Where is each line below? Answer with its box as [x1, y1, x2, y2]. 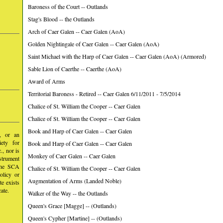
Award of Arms [28, 77, 65, 85]
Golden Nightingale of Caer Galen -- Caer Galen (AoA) [28, 40, 159, 48]
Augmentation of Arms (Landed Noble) [28, 177, 121, 185]
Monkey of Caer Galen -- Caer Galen [28, 152, 115, 160]
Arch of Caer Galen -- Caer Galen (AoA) [28, 27, 125, 35]
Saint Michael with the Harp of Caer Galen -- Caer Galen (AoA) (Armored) [28, 52, 206, 60]
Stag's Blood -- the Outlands [28, 15, 95, 23]
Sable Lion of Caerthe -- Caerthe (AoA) [28, 65, 121, 73]
